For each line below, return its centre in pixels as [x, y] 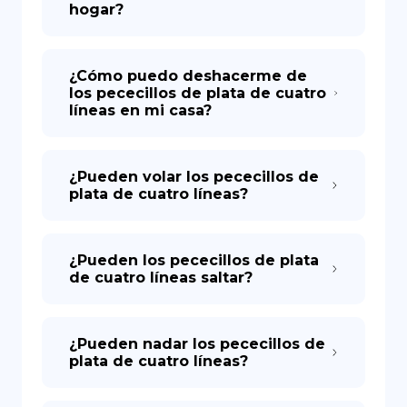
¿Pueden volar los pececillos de [194, 177]
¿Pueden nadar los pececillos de [197, 344]
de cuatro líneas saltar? [161, 278]
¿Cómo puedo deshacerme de [188, 76]
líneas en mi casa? [140, 110]
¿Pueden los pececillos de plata [194, 260]
